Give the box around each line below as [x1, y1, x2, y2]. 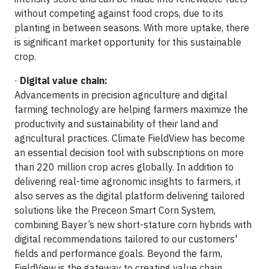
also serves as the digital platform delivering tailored [14, 189, 244, 202]
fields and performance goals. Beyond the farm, [14, 247, 222, 259]
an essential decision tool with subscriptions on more [14, 146, 244, 159]
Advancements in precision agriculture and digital [14, 88, 228, 101]
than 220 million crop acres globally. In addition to [14, 160, 234, 173]
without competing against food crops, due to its [14, 7, 223, 19]
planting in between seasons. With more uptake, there [14, 21, 249, 34]
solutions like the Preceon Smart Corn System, [14, 204, 216, 216]
